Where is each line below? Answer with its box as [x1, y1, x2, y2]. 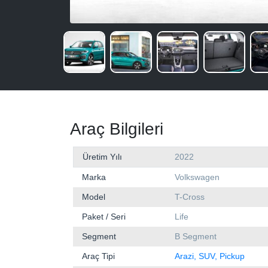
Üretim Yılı [83, 151, 122, 162]
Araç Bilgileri [70, 119, 163, 138]
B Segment [175, 231, 217, 241]
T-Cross [175, 191, 205, 202]
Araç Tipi [82, 251, 115, 261]
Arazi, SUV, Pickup [175, 251, 245, 261]
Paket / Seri [82, 211, 126, 221]
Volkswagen [175, 172, 220, 182]
